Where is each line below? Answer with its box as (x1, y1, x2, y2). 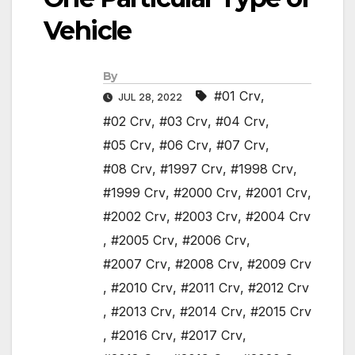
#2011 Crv (181, 280, 240, 296)
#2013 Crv (111, 303, 172, 320)
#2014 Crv (180, 303, 242, 320)
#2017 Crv (181, 327, 242, 344)
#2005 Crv (111, 232, 174, 249)
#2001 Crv (246, 185, 307, 201)
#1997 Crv (160, 161, 223, 177)
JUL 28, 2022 (116, 91, 185, 104)
